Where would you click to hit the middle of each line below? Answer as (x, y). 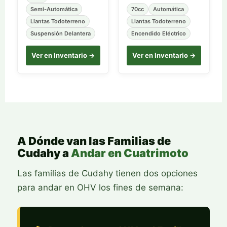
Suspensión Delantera (61, 33)
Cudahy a (44, 153)
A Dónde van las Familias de (94, 141)
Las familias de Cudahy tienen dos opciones (107, 173)
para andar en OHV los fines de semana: (100, 187)
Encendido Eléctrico (159, 33)
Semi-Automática (54, 9)
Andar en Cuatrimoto (130, 153)
